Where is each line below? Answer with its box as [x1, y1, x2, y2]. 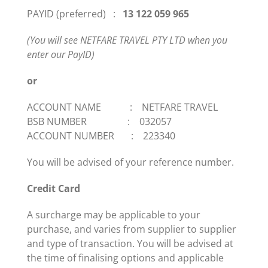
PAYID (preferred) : [27, 7, 123, 21]
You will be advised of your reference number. [27, 156, 234, 169]
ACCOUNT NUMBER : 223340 [27, 129, 176, 143]
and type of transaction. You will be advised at [27, 237, 234, 251]
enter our [27, 48, 68, 62]
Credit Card [27, 182, 81, 196]
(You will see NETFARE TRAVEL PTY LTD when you [27, 33, 228, 47]
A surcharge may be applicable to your [27, 208, 201, 222]
